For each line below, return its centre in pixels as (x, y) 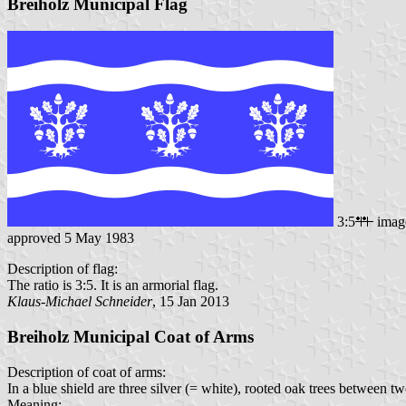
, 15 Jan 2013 (191, 302)
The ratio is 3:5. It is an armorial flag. (113, 285)
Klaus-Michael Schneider (80, 302)
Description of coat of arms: (87, 372)
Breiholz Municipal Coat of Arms (130, 336)
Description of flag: (63, 269)
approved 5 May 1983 (71, 238)
